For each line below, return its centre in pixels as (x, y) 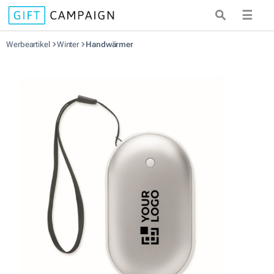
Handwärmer (110, 44)
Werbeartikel (29, 44)
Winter (69, 44)
